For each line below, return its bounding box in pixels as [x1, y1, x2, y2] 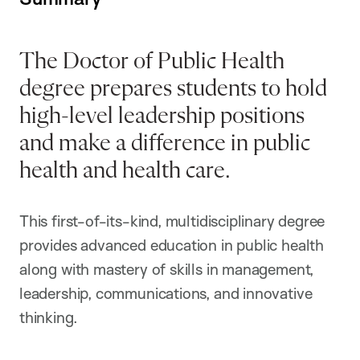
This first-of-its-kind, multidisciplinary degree [19, 211, 325, 231]
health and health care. [19, 159, 231, 184]
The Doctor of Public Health [19, 50, 284, 75]
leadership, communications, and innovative [19, 284, 313, 304]
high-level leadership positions [19, 104, 305, 129]
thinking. [19, 308, 78, 328]
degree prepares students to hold [19, 77, 327, 102]
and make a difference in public [19, 132, 310, 157]
